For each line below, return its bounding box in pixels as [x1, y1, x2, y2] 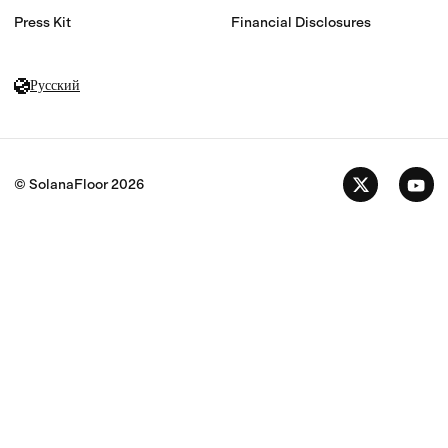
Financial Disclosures [231, 14, 371, 32]
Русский [30, 77, 80, 95]
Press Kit [14, 14, 71, 32]
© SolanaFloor [14, 176, 111, 194]
